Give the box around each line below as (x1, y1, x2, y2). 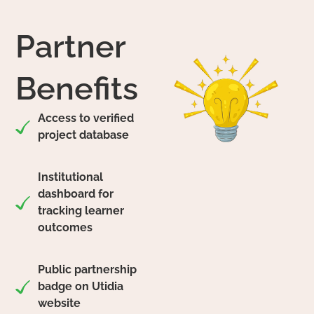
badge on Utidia (37, 280, 123, 294)
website (37, 296, 81, 310)
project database (37, 128, 129, 142)
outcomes (37, 221, 93, 235)
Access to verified (37, 111, 134, 125)
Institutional (37, 170, 103, 184)
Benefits (15, 70, 139, 108)
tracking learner (37, 204, 124, 218)
